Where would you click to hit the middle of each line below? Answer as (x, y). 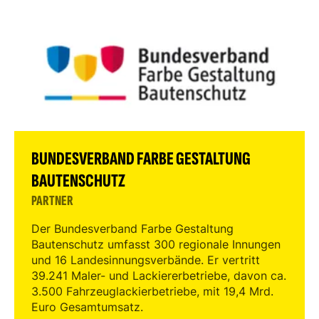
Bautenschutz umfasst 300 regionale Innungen (156, 244)
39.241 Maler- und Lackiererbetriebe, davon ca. (159, 276)
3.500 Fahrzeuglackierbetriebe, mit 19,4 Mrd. (152, 291)
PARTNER (52, 201)
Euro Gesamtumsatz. (87, 307)
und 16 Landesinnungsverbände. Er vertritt (146, 260)
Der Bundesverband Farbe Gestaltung (132, 229)
